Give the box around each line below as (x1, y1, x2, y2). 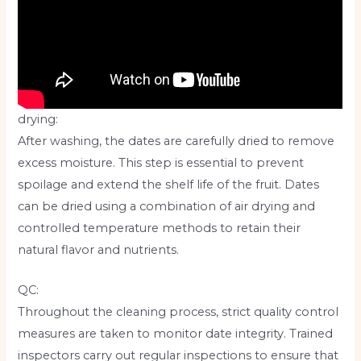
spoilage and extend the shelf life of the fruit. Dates (18, 176, 320, 192)
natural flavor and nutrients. (18, 242, 180, 257)
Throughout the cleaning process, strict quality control (18, 305, 339, 320)
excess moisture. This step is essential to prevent (18, 155, 305, 170)
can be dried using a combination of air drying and (18, 198, 316, 214)
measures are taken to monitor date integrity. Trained (18, 326, 334, 342)
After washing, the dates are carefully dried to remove (18, 133, 335, 148)
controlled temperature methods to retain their (18, 220, 301, 235)
